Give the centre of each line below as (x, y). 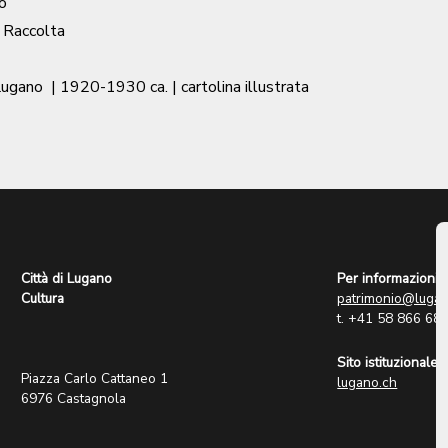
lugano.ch (367, 383)
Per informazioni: (389, 279)
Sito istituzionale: (389, 363)
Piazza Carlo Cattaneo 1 (95, 379)
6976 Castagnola (74, 399)
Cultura (43, 299)
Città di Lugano (67, 279)
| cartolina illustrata (240, 87)
